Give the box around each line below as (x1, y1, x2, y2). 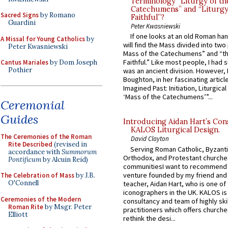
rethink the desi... (123, 213, 176, 223)
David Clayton (131, 134, 169, 143)
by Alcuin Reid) (41, 155, 88, 164)
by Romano (39, 11, 75, 19)
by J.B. (74, 171, 95, 180)
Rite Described (8, 139, 52, 149)
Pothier (8, 66, 32, 74)
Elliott (8, 210, 28, 219)
